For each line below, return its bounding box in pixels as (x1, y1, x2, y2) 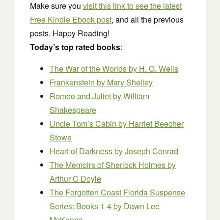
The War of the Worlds (50, 63, 129, 74)
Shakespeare (50, 104, 96, 115)
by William (113, 90, 149, 102)
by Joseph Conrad (114, 145, 178, 157)
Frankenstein (50, 77, 97, 88)
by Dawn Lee (113, 200, 160, 212)
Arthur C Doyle (50, 173, 101, 184)
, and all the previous (111, 14, 184, 25)
